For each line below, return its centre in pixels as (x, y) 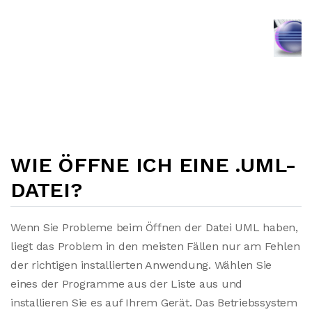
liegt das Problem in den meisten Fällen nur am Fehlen (155, 246)
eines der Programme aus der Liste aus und (127, 284)
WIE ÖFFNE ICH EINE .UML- (154, 165)
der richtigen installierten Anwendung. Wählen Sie (141, 265)
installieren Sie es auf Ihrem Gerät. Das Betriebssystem (154, 303)
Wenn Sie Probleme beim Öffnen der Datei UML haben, (155, 227)
